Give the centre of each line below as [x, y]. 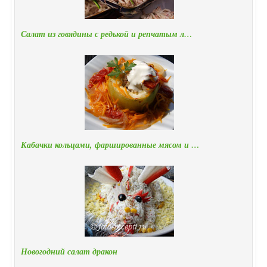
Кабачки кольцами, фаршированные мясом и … [110, 145]
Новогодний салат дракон [69, 252]
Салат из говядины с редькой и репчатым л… [107, 34]
